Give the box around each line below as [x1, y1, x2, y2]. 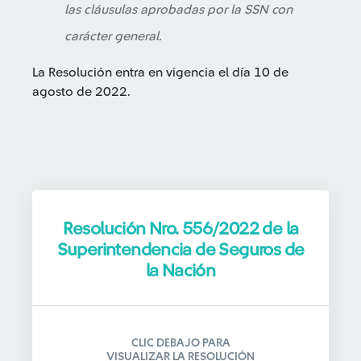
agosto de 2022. [32, 85, 131, 98]
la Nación [145, 262, 216, 280]
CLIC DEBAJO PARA [131, 338, 230, 349]
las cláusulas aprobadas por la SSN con [64, 3, 293, 16]
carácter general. [64, 30, 162, 43]
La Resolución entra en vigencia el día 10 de [32, 66, 288, 79]
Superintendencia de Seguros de [56, 241, 305, 259]
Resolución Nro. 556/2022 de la [62, 220, 299, 238]
